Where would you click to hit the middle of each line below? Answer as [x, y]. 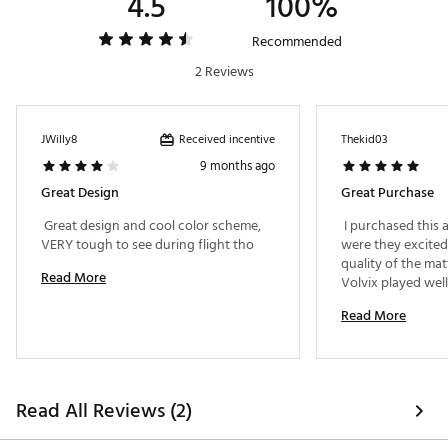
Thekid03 [364, 140]
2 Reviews [224, 72]
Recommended [297, 42]
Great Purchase [387, 193]
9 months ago [237, 166]
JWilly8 [59, 140]
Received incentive [227, 139]
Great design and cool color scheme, [151, 226]
